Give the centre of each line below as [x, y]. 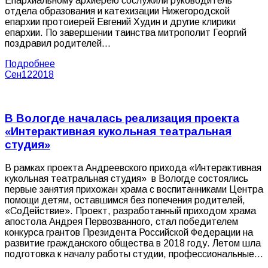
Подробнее [30, 64]
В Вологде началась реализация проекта [122, 118]
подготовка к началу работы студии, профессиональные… [134, 254]
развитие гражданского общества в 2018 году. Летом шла [133, 243]
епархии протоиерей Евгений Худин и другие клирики [120, 22]
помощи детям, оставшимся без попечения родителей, [125, 200]
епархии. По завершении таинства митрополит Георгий [126, 33]
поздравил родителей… [58, 44]
